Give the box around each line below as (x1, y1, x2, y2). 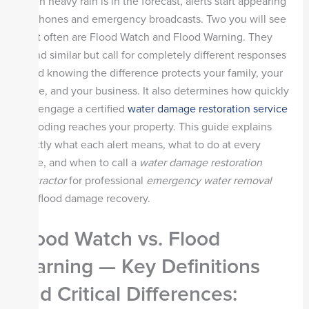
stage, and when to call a (17, 156, 139, 170)
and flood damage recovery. (17, 192, 150, 206)
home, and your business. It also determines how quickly (17, 84, 289, 99)
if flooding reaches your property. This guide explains (17, 120, 272, 134)
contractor (17, 174, 69, 188)
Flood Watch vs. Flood (17, 226, 220, 252)
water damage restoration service (127, 102, 288, 117)
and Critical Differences (17, 281, 232, 307)
